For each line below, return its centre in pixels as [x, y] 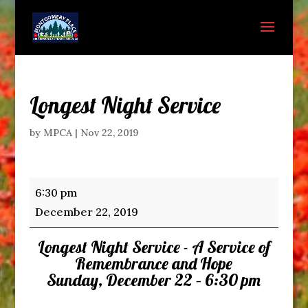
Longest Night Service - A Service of [154, 247]
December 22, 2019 [86, 212]
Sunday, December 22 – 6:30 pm [154, 280]
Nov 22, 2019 [109, 133]
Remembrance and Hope [154, 263]
